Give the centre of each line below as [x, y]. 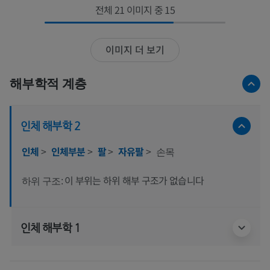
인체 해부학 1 [50, 227]
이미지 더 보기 [135, 50]
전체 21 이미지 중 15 [135, 9]
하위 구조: [43, 181]
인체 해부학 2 [50, 125]
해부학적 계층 [48, 83]
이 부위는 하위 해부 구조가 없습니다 [134, 180]
